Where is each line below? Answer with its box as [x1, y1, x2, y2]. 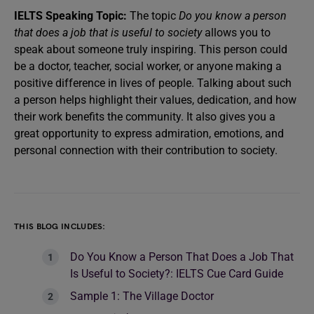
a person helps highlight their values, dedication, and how [14, 93, 296, 107]
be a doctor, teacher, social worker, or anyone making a [14, 60, 282, 73]
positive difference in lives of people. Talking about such [14, 76, 292, 90]
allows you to [202, 26, 271, 39]
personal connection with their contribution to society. [14, 144, 278, 157]
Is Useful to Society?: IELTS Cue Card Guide [70, 267, 283, 280]
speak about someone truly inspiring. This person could [14, 43, 287, 56]
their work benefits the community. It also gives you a [14, 110, 275, 123]
